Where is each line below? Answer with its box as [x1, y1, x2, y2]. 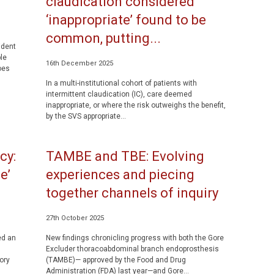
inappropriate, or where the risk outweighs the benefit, [45, 101, 226, 109]
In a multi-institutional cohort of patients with [45, 79, 197, 87]
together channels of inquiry [45, 185, 218, 201]
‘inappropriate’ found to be [45, 12, 206, 28]
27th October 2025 [45, 214, 104, 222]
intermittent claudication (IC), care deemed [45, 90, 192, 98]
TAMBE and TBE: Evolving [45, 149, 204, 164]
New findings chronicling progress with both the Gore [45, 234, 224, 242]
